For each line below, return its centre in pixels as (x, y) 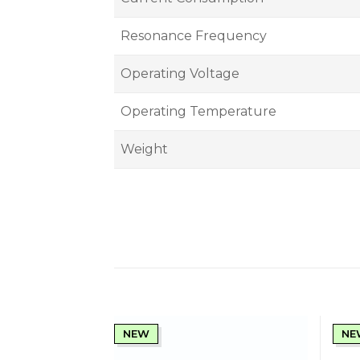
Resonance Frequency (194, 36)
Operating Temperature (198, 112)
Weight (144, 149)
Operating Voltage (180, 74)
